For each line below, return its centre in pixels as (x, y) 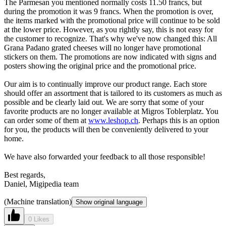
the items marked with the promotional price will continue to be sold (112, 21)
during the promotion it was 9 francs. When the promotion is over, (109, 12)
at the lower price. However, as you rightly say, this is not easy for (109, 30)
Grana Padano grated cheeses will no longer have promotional (103, 48)
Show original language (109, 202)
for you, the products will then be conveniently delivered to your (106, 130)
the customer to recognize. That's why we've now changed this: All (110, 39)
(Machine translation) (38, 202)
